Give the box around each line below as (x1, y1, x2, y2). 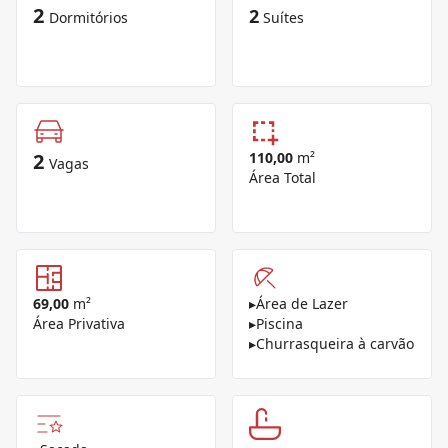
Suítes (263, 8, 304, 27)
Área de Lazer (256, 294, 348, 313)
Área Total (249, 168, 316, 187)
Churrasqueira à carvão (256, 334, 414, 353)
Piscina (256, 314, 303, 333)
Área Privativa (33, 314, 125, 333)
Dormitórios (49, 8, 128, 27)
